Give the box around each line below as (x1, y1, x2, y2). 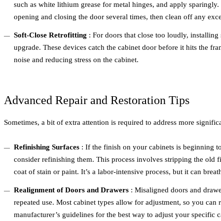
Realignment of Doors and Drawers (14, 186, 129, 194)
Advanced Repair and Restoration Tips (4, 94, 189, 107)
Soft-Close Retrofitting (14, 31, 87, 39)
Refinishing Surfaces (14, 143, 79, 151)
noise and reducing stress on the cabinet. (14, 56, 139, 64)
